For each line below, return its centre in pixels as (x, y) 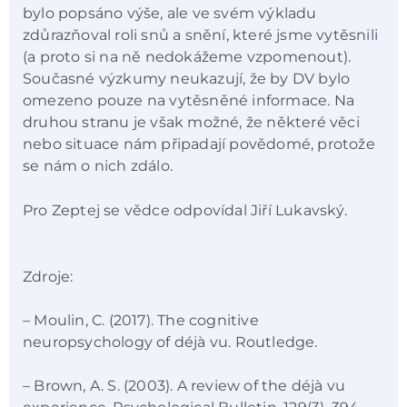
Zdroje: (48, 276)
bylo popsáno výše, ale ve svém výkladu (170, 14)
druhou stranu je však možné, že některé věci (191, 123)
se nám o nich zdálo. (98, 166)
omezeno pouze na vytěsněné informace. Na (189, 101)
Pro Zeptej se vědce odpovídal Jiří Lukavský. (185, 210)
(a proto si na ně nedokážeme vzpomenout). (187, 57)
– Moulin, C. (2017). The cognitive (141, 320)
